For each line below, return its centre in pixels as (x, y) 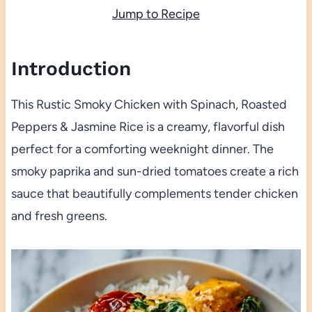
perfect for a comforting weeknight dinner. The (142, 149)
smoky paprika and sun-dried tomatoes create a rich (155, 172)
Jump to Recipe (156, 14)
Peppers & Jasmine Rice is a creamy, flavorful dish (148, 127)
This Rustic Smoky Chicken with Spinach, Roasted (149, 105)
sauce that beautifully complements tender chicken (154, 194)
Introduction (71, 69)
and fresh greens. (59, 216)
